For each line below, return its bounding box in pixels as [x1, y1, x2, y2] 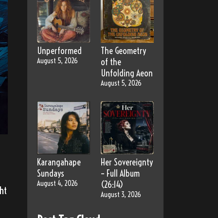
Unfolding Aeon [101, 67, 153, 79]
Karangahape [37, 156, 81, 168]
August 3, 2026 [101, 190, 142, 199]
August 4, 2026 [37, 179, 78, 188]
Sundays [37, 167, 64, 179]
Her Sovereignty [101, 156, 153, 168]
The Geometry [101, 45, 146, 56]
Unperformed [37, 45, 82, 56]
